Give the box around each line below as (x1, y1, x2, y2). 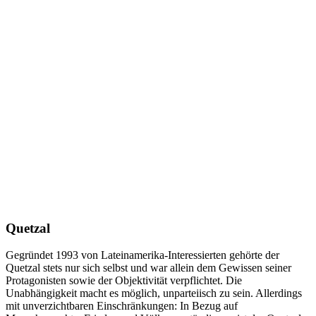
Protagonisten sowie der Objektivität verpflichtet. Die (6, 274, 242, 287)
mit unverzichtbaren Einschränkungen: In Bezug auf (6, 300, 238, 312)
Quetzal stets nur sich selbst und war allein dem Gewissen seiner (6, 262, 291, 274)
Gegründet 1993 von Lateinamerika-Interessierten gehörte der (6, 249, 279, 262)
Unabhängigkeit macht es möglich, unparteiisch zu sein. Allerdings (6, 287, 302, 300)
